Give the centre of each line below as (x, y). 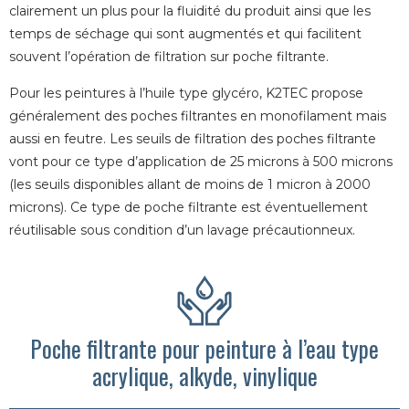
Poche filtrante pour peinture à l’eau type (204, 349)
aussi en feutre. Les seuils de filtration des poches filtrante (193, 138)
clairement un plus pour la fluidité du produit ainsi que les (190, 11)
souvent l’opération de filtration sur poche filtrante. (171, 57)
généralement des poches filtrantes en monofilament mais (198, 115)
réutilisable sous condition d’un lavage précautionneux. (182, 230)
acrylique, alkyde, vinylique (204, 376)
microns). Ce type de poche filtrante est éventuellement (189, 207)
